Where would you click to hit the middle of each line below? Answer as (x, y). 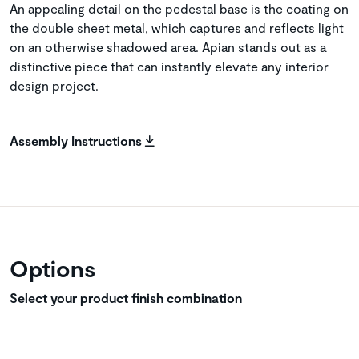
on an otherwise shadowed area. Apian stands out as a (168, 47)
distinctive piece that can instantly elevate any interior (169, 67)
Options (52, 268)
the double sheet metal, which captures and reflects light (177, 28)
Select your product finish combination (126, 298)
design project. (54, 86)
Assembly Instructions (77, 141)
